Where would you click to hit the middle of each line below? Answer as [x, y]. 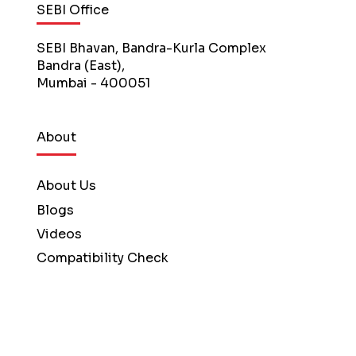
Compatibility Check [102, 258]
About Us [66, 186]
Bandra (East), [80, 65]
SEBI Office [72, 10]
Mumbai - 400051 [93, 83]
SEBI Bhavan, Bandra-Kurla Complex [151, 48]
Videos [59, 234]
